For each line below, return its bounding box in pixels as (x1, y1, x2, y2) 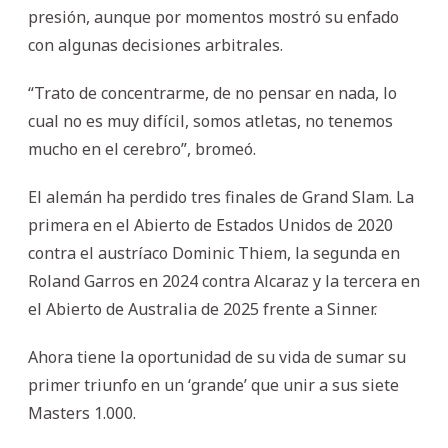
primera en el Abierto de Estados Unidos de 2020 (28, 213, 393, 236)
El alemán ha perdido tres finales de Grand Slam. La (28, 185, 414, 208)
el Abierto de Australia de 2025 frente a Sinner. (28, 297, 377, 320)
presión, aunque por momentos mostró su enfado (28, 5, 399, 28)
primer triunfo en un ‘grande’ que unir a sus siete (28, 373, 399, 396)
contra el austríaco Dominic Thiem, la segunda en (28, 241, 400, 264)
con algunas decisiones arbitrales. (28, 33, 283, 56)
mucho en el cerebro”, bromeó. (28, 137, 256, 160)
